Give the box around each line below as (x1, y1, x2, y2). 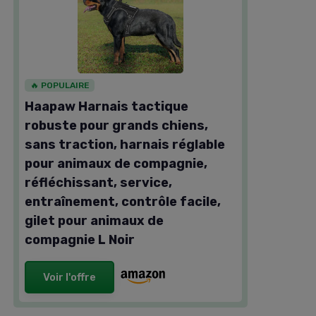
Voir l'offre (43, 271, 96, 284)
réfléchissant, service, (25, 175, 172, 190)
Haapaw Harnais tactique (25, 99, 188, 114)
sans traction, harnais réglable (25, 137, 225, 152)
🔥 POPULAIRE (30, 80, 90, 90)
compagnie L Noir (25, 232, 135, 248)
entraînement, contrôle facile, (25, 194, 221, 209)
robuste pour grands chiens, (25, 118, 208, 133)
